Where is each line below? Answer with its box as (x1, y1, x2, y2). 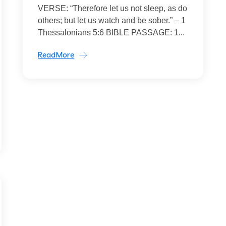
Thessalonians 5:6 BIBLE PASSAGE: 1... (38, 28, 185, 37)
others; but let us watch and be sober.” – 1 (38, 16, 186, 25)
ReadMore (38, 50, 75, 60)
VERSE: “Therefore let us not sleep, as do (38, 4, 188, 13)
